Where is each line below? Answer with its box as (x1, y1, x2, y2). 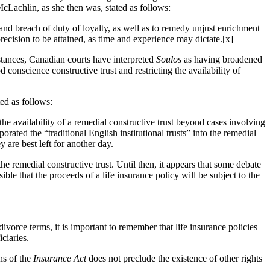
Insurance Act (33, 253, 86, 263)
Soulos (156, 54, 181, 64)
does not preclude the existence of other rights (86, 253, 262, 263)
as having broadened (181, 54, 262, 64)
